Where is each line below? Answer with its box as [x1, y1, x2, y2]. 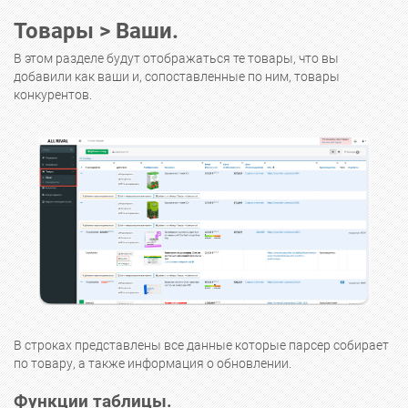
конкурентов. [14, 87, 92, 104]
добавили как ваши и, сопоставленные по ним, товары [14, 69, 340, 86]
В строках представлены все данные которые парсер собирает [14, 338, 389, 354]
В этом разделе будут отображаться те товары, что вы [14, 51, 339, 67]
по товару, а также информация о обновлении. [14, 356, 294, 372]
